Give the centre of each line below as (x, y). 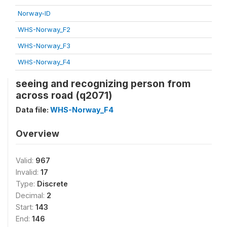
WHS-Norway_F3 (44, 46)
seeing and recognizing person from (103, 84)
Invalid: (28, 172)
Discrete (52, 184)
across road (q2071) (64, 95)
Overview (37, 134)
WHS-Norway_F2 (44, 29)
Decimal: (31, 195)
